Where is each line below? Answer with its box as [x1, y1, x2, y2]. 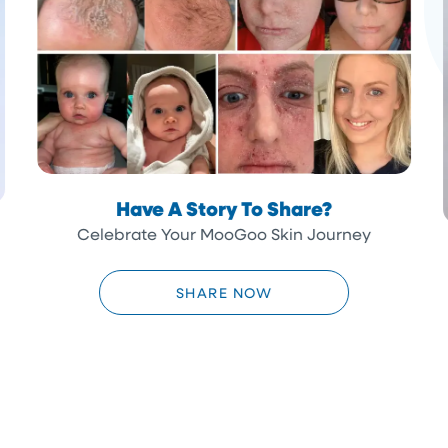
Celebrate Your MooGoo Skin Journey [77, 223, 372, 245]
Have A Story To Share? [116, 194, 333, 223]
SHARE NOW [175, 283, 273, 303]
